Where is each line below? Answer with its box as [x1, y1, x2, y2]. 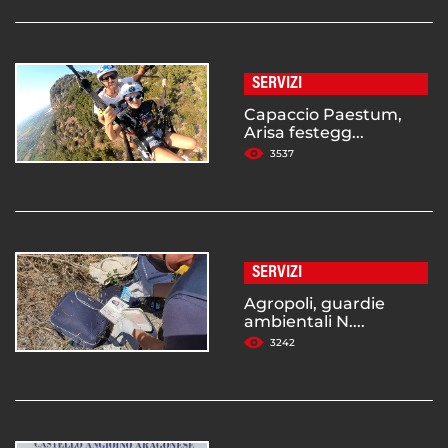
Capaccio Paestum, [244, 105, 402, 125]
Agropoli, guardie [244, 294, 385, 314]
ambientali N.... [244, 312, 365, 332]
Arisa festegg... [244, 123, 364, 143]
